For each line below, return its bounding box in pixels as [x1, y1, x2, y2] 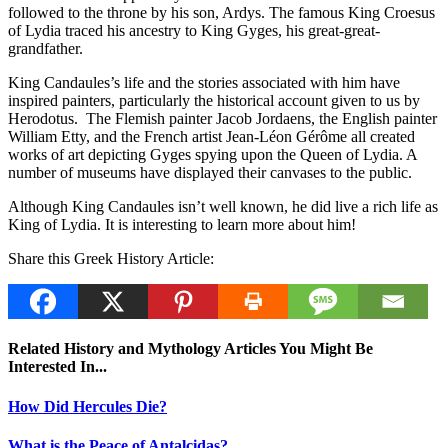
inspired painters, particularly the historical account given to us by [8, 92, 420, 110]
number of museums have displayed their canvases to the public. [8, 164, 412, 182]
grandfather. [8, 40, 83, 58]
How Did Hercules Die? [8, 397, 167, 415]
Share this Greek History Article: [8, 250, 214, 268]
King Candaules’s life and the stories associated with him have [8, 74, 400, 92]
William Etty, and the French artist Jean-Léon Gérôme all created [8, 128, 415, 146]
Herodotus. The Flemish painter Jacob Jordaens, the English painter [8, 110, 437, 128]
